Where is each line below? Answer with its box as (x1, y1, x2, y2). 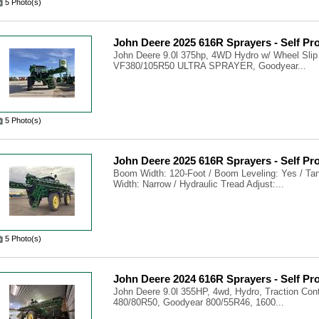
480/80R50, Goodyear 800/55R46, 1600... (113, 297, 284, 308)
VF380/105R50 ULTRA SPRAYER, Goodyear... (113, 61, 306, 71)
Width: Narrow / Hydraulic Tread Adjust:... (113, 179, 284, 189)
